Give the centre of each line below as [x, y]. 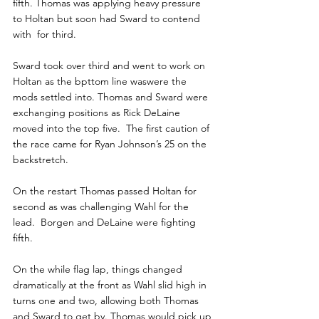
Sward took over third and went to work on [110, 66]
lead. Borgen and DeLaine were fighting [106, 223]
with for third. [45, 35]
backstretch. [41, 160]
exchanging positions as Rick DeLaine [98, 113]
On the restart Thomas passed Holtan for [106, 191]
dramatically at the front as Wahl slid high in [111, 285]
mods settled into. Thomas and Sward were [112, 97]
